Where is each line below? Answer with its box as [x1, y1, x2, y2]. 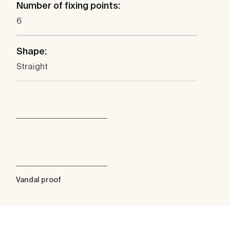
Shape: [16, 46, 47, 57]
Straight [16, 62, 48, 71]
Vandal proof [16, 176, 61, 184]
